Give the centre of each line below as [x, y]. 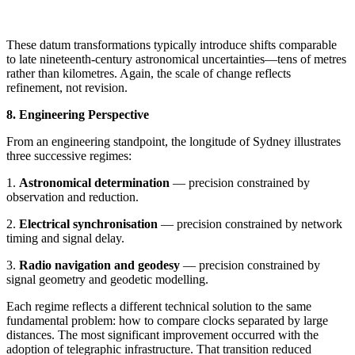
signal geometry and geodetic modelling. [107, 279]
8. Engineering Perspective [78, 114]
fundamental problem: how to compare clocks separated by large [167, 320]
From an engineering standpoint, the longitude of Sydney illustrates [174, 141]
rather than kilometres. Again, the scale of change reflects [149, 73]
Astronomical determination [94, 182]
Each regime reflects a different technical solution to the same [159, 306]
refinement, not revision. [67, 87]
